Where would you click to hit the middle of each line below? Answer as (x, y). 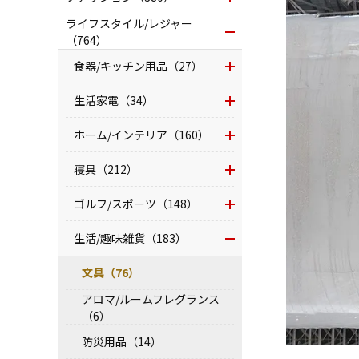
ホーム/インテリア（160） (141, 135)
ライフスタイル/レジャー (129, 23)
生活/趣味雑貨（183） (130, 238)
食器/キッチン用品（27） (138, 66)
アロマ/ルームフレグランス (151, 298)
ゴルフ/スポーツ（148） (136, 204)
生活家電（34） (114, 100)
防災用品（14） (122, 341)
